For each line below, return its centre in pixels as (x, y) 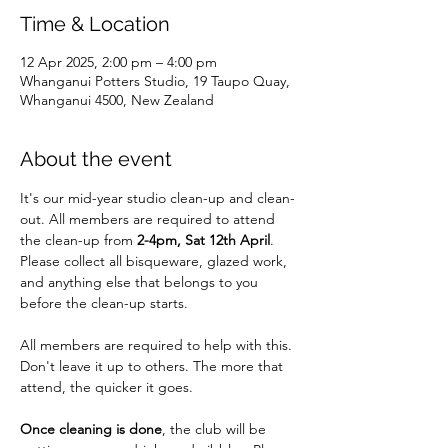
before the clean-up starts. (104, 303)
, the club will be (216, 429)
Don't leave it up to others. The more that (153, 366)
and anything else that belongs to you (141, 282)
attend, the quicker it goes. (106, 387)
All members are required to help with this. (158, 345)
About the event (96, 159)
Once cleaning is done (91, 429)
